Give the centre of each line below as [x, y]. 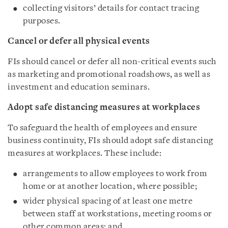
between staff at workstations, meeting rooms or [118, 214]
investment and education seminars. [79, 87]
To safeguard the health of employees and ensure [103, 128]
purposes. [42, 21]
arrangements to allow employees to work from [115, 174]
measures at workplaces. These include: [84, 153]
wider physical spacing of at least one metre [108, 201]
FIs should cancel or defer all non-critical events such [112, 62]
